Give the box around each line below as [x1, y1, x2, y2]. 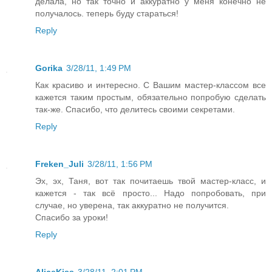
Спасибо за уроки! [35, 212, 108, 222]
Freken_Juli [35, 158, 84, 169]
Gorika [35, 63, 63, 73]
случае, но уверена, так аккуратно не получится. [35, 200, 229, 210]
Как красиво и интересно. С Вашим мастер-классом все [35, 80, 266, 90]
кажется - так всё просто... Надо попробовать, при [35, 188, 266, 198]
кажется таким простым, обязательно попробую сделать [35, 92, 266, 102]
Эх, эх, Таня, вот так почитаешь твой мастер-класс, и [35, 175, 266, 186]
